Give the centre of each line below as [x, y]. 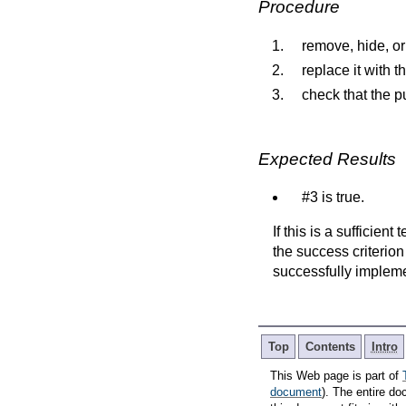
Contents [330, 346]
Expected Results [327, 159]
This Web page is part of [336, 375]
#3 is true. [333, 197]
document [296, 391]
